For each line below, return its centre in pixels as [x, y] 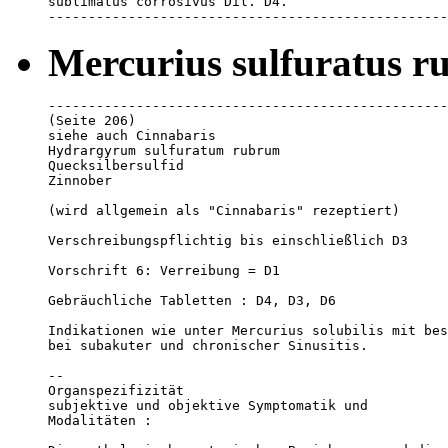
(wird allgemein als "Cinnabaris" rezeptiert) [224, 211]
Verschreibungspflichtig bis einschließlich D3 [228, 241]
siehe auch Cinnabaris [132, 136]
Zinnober [80, 181]
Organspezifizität [120, 391]
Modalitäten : [100, 421]
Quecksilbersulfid [116, 166]
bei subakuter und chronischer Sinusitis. [208, 346]
